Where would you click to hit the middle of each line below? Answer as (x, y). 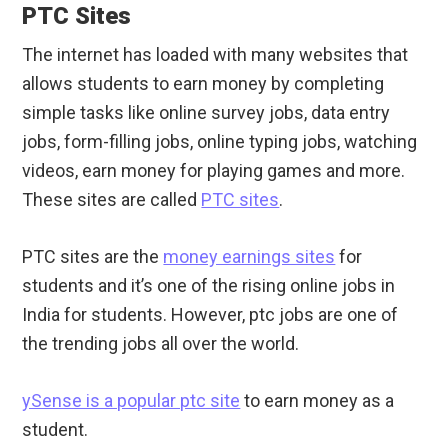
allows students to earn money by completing (203, 84)
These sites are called (112, 200)
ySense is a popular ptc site (131, 401)
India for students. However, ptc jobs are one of (210, 315)
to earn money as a (317, 401)
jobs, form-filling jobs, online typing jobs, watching (220, 142)
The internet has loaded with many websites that (215, 55)
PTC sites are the (93, 257)
